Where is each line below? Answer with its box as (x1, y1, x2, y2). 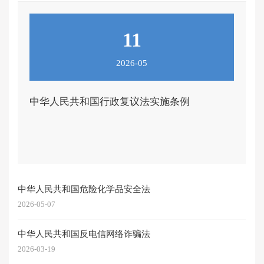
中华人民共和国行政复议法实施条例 (29, 95, 190, 107)
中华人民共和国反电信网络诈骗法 (18, 229, 151, 239)
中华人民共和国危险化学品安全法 (18, 184, 151, 194)
